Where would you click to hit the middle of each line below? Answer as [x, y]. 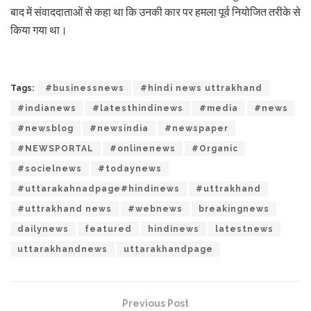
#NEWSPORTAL [56, 148]
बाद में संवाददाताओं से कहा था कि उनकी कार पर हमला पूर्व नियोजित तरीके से [155, 11]
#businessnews [85, 88]
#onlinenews [143, 148]
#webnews [155, 209]
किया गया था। [39, 30]
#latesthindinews [138, 108]
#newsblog [45, 128]
